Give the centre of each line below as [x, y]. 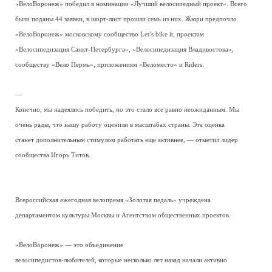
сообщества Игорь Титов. [53, 155]
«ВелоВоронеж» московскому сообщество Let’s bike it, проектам [110, 34]
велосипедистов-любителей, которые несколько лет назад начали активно [121, 260]
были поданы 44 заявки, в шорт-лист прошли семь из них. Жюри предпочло [126, 19]
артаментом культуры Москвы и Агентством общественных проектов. [128, 215]
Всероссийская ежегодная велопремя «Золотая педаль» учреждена [113, 200]
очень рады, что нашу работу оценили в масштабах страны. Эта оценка [120, 125]
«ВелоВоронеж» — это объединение [69, 245]
